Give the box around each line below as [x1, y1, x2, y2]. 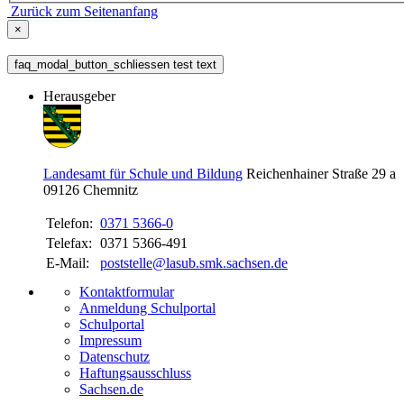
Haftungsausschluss [79, 364, 191, 381]
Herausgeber [43, 87, 115, 104]
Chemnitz [83, 181, 138, 197]
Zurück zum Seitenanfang [11, 3, 158, 19]
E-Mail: [46, 254, 89, 271]
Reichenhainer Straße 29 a [246, 165, 396, 181]
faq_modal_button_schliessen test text [14, 57, 216, 71]
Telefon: [46, 215, 96, 231]
